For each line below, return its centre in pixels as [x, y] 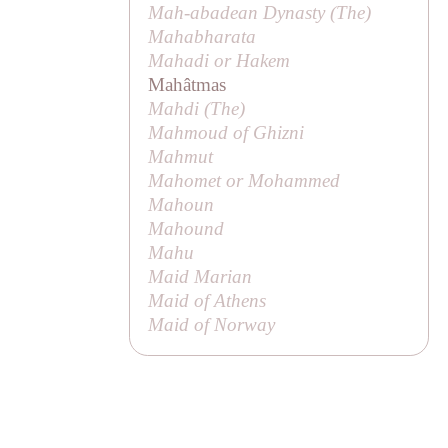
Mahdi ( [179, 108]
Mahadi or [192, 60]
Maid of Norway [212, 324]
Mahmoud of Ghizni [226, 132]
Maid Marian [200, 276]
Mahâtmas [187, 84]
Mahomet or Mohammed [244, 180]
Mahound [186, 228]
